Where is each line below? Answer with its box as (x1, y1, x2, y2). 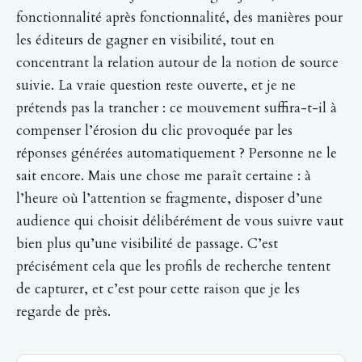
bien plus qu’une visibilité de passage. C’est (16, 234, 278, 254)
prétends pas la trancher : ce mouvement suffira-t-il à (16, 99, 337, 118)
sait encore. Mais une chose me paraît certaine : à (16, 166, 311, 186)
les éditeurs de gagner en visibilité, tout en (16, 31, 275, 50)
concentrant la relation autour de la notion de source (16, 53, 339, 73)
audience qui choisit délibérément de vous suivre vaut (16, 212, 343, 231)
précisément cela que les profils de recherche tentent (16, 257, 330, 276)
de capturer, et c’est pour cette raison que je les (16, 280, 300, 299)
